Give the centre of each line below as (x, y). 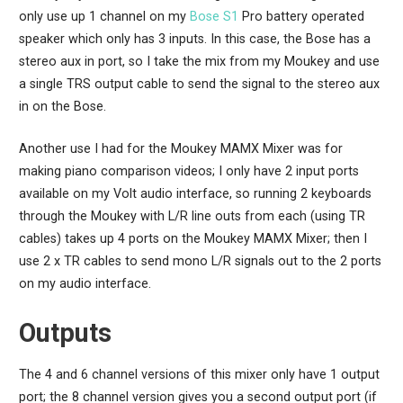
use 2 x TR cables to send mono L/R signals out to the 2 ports (200, 262)
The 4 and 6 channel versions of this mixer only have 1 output (199, 375)
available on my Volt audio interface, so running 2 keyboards (195, 194)
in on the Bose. (62, 107)
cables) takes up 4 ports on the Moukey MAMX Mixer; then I (193, 239)
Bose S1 (214, 17)
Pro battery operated (301, 17)
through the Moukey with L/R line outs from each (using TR (192, 217)
